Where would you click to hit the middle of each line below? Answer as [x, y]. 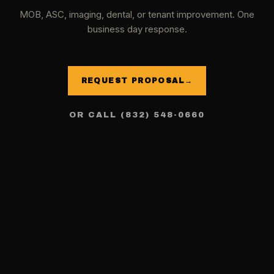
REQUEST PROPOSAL [133, 81]
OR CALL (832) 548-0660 [137, 115]
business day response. [137, 29]
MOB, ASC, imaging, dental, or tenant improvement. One [137, 14]
